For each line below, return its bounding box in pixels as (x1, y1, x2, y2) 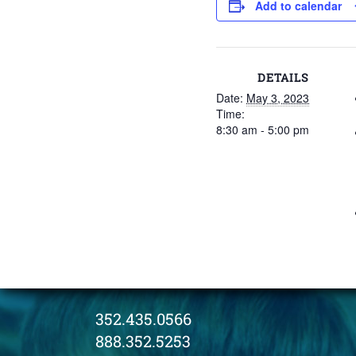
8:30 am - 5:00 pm (216, 122, 309, 137)
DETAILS (257, 70, 309, 85)
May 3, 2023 (246, 90, 309, 106)
